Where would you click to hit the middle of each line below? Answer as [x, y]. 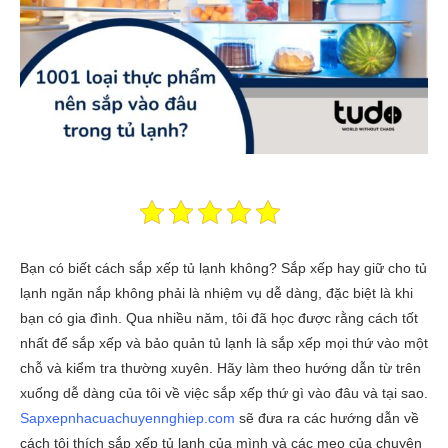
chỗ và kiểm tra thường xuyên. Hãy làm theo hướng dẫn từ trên [220, 368]
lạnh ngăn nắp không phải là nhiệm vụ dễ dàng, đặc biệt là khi [216, 293]
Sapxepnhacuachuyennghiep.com [127, 418]
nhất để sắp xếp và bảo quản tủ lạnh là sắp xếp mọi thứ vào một [224, 343]
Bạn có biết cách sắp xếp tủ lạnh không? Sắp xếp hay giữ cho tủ [223, 268]
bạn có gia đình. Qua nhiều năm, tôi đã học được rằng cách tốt [219, 318]
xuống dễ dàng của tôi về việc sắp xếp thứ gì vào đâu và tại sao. [224, 393]
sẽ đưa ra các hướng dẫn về [327, 418]
